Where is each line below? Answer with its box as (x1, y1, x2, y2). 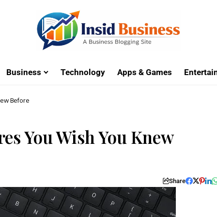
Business (6, 67, 41, 77)
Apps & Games (117, 67, 172, 77)
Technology (61, 67, 105, 77)
